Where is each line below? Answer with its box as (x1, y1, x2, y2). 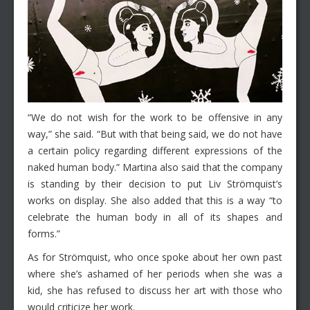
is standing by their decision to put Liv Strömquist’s (28, 177, 282, 191)
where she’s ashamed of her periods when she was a (28, 267, 282, 281)
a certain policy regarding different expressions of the (28, 144, 282, 158)
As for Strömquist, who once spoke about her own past (28, 250, 282, 264)
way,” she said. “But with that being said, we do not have (28, 127, 282, 141)
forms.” (28, 227, 60, 241)
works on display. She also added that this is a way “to (28, 194, 282, 208)
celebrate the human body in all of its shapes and (28, 210, 282, 224)
